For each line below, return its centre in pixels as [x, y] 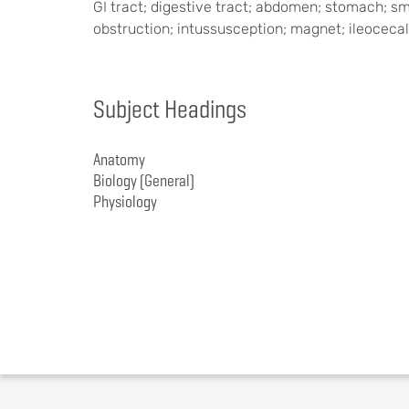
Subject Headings [170, 109]
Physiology [125, 201]
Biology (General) [144, 180]
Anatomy [119, 159]
